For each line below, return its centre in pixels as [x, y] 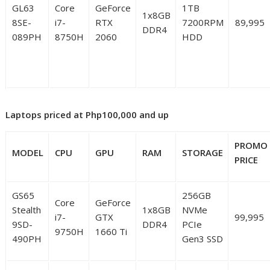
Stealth [27, 209]
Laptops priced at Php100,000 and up [87, 114]
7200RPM [203, 22]
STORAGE [203, 152]
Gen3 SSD [203, 238]
